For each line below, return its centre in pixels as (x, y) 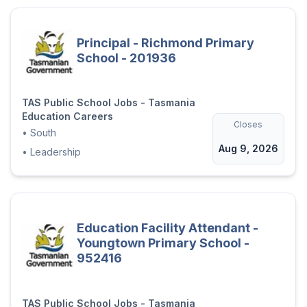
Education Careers (67, 116)
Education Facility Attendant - (167, 228)
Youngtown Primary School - (163, 243)
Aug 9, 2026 (248, 149)
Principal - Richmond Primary (165, 42)
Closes (248, 125)
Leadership (55, 152)
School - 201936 (126, 58)
